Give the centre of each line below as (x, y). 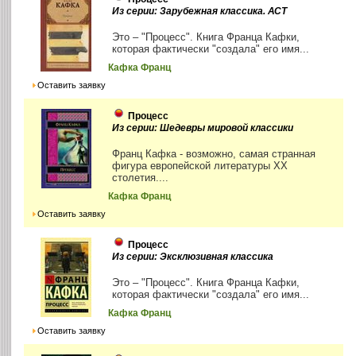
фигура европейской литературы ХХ (200, 165)
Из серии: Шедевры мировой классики (203, 128)
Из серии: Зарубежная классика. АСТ (200, 11)
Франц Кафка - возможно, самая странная (214, 153)
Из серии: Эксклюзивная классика (193, 256)
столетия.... (141, 177)
